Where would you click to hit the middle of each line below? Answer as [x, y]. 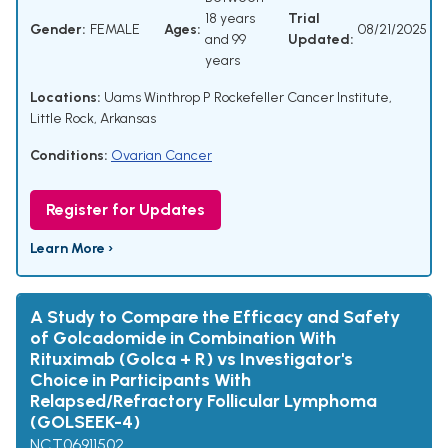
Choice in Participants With [140, 380]
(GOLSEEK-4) [85, 422]
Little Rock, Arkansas [93, 119]
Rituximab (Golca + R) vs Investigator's [191, 359]
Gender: [58, 29]
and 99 [225, 40]
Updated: [321, 40]
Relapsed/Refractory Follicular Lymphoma [203, 401]
